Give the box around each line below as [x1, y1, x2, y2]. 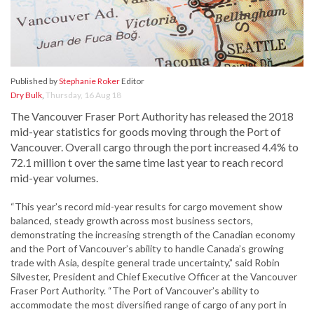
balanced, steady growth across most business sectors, [11, 214, 253, 227]
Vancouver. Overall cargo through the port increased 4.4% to [11, 140, 299, 154]
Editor [120, 76, 144, 87]
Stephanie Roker [59, 76, 120, 87]
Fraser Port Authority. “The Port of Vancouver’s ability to [11, 285, 259, 297]
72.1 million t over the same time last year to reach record [11, 156, 283, 170]
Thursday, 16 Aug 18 [46, 90, 121, 101]
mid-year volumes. [11, 171, 98, 185]
